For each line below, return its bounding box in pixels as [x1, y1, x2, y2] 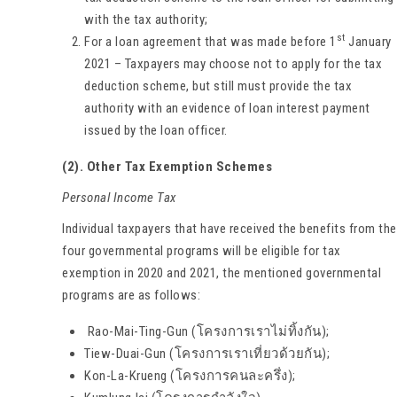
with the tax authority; [84, 11, 208, 27]
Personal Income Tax [62, 189, 176, 206]
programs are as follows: [62, 286, 200, 303]
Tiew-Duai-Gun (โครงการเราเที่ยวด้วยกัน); [84, 345, 330, 362]
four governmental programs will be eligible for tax [62, 242, 341, 259]
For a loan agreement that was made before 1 [84, 33, 337, 50]
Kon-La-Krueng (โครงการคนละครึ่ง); [84, 367, 296, 384]
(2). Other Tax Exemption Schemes [62, 158, 272, 175]
